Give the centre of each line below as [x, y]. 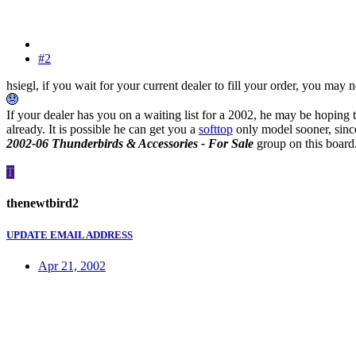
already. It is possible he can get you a [103, 130]
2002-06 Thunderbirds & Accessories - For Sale [132, 144]
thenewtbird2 [43, 203]
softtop [216, 130]
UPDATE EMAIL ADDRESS [70, 234]
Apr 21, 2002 [72, 265]
